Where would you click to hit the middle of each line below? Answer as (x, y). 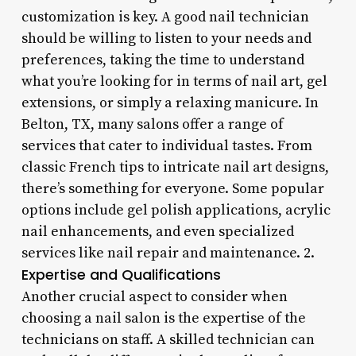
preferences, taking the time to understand (163, 60)
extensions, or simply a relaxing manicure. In (170, 103)
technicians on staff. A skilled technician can (168, 339)
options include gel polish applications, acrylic (176, 210)
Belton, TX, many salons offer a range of (152, 124)
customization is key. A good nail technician (165, 17)
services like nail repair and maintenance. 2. (168, 253)
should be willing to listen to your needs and (166, 38)
